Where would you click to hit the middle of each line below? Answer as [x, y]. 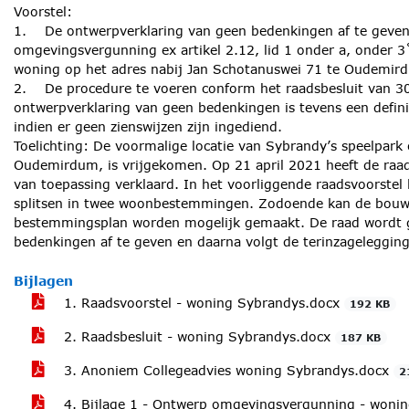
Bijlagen [43, 281]
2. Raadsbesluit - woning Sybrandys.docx [197, 336]
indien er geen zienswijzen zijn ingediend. [148, 126]
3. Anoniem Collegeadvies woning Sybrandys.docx [226, 370]
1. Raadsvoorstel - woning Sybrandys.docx [202, 303]
